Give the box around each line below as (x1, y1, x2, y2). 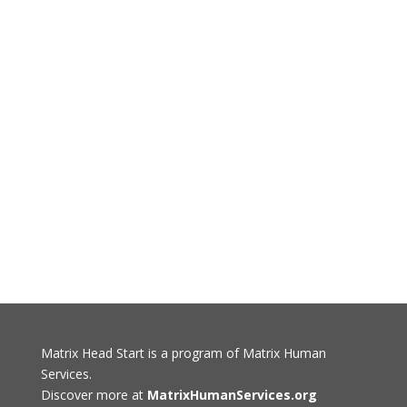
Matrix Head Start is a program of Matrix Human (40, 344, 326, 362)
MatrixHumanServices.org (146, 386, 317, 403)
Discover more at (40, 386, 147, 403)
